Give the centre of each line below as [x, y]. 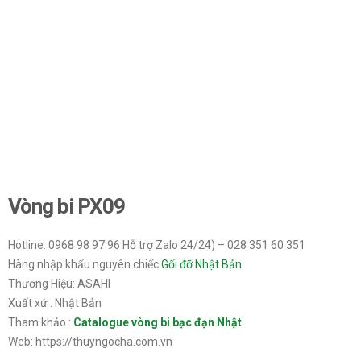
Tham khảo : [41, 323]
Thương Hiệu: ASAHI [59, 284]
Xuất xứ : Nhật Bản [55, 303]
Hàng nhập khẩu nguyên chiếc [85, 265]
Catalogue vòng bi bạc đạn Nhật [158, 323]
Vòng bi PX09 [66, 206]
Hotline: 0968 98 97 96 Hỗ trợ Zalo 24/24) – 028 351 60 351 [157, 245]
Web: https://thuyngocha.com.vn [90, 342]
